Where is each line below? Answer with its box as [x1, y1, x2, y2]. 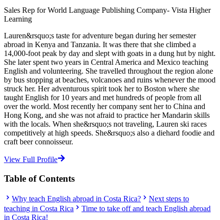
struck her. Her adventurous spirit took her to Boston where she [4, 84, 199, 93]
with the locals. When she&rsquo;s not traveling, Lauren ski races [4, 120, 207, 129]
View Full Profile [4, 155, 57, 164]
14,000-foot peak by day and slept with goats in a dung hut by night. [4, 49, 216, 58]
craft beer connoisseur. [4, 137, 73, 146]
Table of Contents [4, 173, 75, 184]
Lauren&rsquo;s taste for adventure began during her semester [4, 31, 196, 40]
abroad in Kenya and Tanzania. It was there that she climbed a [4, 40, 196, 49]
